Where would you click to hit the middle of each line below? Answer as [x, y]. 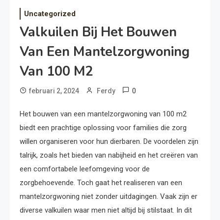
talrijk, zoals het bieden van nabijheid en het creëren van [109, 155]
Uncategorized [50, 14]
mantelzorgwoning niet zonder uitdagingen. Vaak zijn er [109, 196]
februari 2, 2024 [54, 91]
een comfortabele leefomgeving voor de [85, 169]
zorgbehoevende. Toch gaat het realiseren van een [101, 183]
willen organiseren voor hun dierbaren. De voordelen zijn [109, 141]
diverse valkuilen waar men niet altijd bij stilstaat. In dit [106, 210]
